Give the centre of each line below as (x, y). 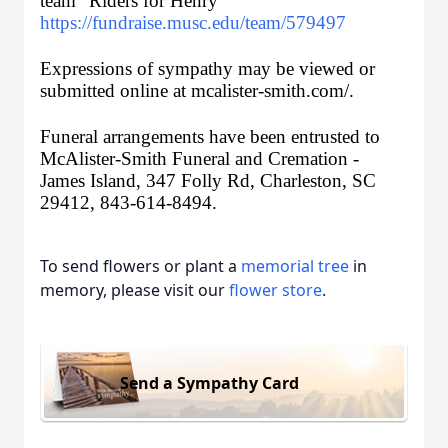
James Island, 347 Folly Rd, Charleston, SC (208, 180)
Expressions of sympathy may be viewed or (207, 68)
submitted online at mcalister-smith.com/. (199, 90)
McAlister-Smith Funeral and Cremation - (199, 158)
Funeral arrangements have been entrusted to (210, 136)
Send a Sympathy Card (209, 382)
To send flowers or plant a (140, 266)
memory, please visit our (134, 290)
